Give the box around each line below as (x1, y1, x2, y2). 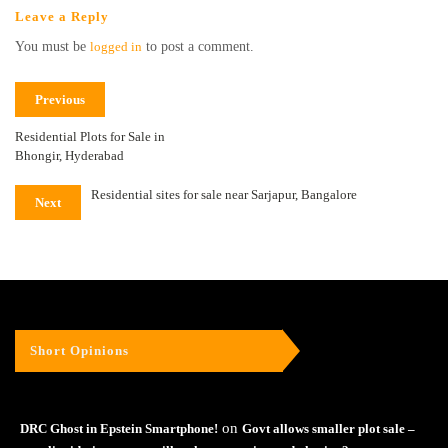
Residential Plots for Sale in (15, 129, 165, 144)
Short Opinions (30, 343, 129, 358)
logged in (90, 39, 142, 54)
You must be (15, 39, 90, 54)
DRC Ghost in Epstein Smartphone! (20, 421, 218, 436)
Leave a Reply (15, 9, 109, 24)
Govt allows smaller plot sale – (242, 421, 415, 436)
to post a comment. (142, 39, 254, 54)
